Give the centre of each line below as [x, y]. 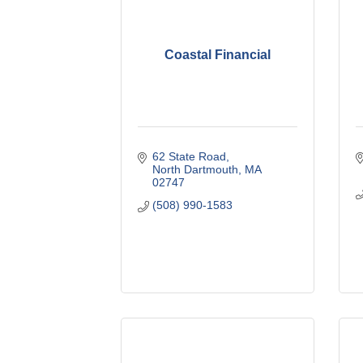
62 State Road [189, 156]
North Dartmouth [195, 169]
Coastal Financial [218, 54]
